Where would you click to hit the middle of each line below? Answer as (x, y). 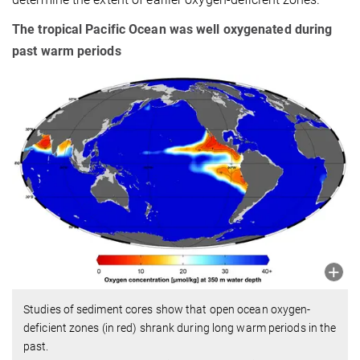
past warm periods (68, 51)
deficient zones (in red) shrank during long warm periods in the (180, 328)
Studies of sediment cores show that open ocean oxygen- (167, 310)
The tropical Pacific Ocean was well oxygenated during (172, 29)
